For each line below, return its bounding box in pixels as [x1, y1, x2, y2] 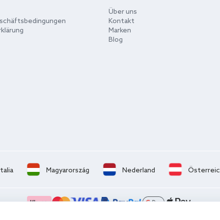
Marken [108, 27, 131, 35]
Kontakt [108, 17, 135, 26]
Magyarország [46, 166, 89, 175]
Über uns [108, 8, 137, 16]
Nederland [122, 166, 155, 175]
